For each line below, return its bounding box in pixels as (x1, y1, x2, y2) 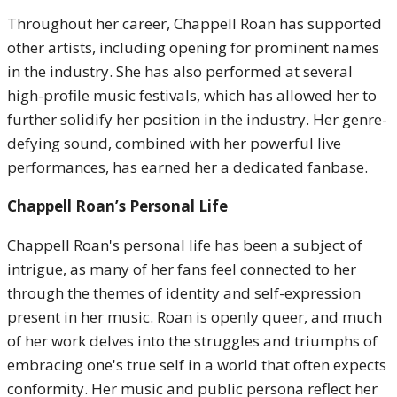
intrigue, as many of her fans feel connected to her (7, 259, 356, 279)
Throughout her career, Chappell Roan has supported (7, 13, 382, 34)
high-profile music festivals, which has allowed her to (7, 85, 377, 105)
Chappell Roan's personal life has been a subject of (7, 235, 362, 255)
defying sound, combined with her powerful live (7, 133, 341, 153)
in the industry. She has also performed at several (7, 61, 353, 82)
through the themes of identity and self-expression (7, 283, 361, 303)
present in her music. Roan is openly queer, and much (7, 307, 382, 327)
